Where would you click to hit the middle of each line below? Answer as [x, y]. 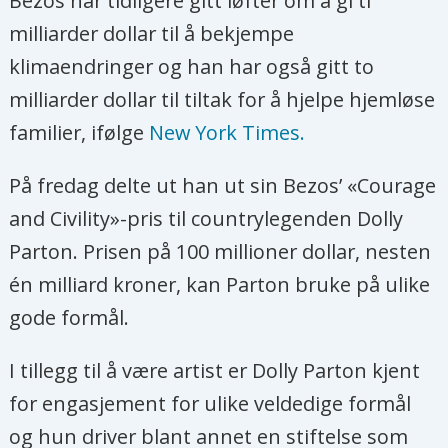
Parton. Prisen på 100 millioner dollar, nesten [220, 252]
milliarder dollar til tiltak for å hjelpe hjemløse [222, 100]
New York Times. [227, 133]
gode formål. [69, 318]
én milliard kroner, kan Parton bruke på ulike [220, 285]
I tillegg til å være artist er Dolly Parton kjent [215, 370]
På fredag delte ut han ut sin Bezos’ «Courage [223, 186]
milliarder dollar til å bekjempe [152, 34]
